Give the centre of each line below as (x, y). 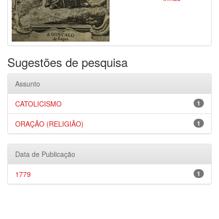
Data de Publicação (45, 154)
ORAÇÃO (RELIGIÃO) (49, 124)
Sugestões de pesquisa (67, 62)
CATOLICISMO (38, 104)
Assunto (28, 84)
